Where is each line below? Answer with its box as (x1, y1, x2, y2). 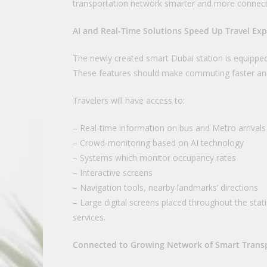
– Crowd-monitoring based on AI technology (73, 136, 244, 148)
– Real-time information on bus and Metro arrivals (73, 122, 266, 133)
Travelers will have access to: (73, 94, 185, 106)
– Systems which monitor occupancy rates (73, 151, 236, 163)
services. (73, 211, 105, 223)
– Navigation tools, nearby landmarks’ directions (73, 181, 258, 193)
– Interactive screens (73, 166, 153, 178)
